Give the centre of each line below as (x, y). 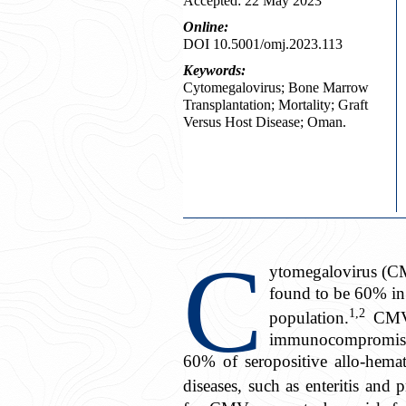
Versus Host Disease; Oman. (265, 122)
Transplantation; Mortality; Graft (275, 105)
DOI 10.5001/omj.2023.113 (263, 44)
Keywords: (214, 70)
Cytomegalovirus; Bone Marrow (276, 87)
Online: (206, 27)
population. (309, 318)
